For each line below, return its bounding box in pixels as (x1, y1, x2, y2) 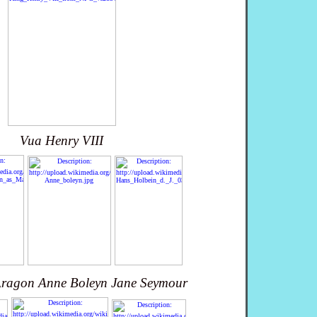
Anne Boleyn (38, 275, 108, 290)
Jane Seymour (111, 275, 188, 290)
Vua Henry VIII (20, 133, 103, 148)
